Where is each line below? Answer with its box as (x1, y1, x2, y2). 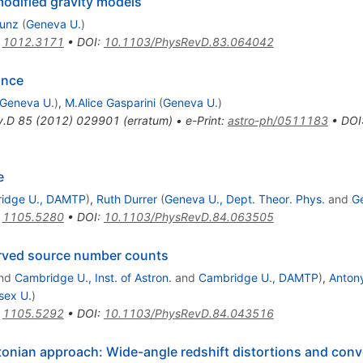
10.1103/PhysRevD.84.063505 (103, 209, 274, 224)
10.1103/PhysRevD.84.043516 (103, 305, 274, 320)
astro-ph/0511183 (227, 113, 328, 127)
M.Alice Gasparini (64, 95, 156, 109)
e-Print (185, 113, 221, 127)
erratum (126, 113, 169, 127)
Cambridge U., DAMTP (198, 270, 318, 284)
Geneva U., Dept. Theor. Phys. (164, 191, 325, 206)
